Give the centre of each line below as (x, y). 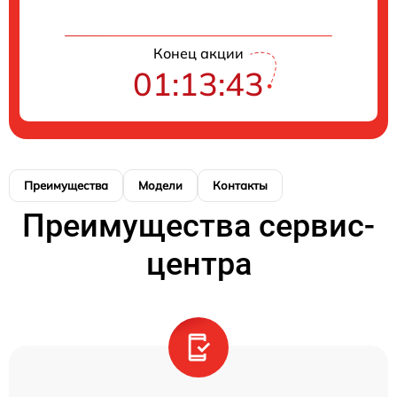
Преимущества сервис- (198, 226)
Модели (160, 186)
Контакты (240, 186)
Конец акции (198, 54)
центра (198, 265)
